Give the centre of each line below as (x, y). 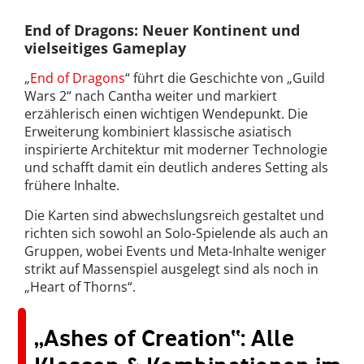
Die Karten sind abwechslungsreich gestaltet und (174, 216)
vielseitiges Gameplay (105, 48)
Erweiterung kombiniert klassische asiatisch (158, 132)
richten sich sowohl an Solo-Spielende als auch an (176, 234)
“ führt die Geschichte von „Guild (225, 78)
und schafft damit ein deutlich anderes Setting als (176, 168)
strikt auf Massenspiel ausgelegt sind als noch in (171, 269)
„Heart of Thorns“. (80, 287)
